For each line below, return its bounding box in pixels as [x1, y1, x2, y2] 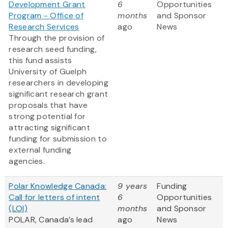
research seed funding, [9, 44, 97, 55]
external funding [9, 145, 72, 156]
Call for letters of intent [9, 192, 100, 203]
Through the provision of [9, 33, 105, 44]
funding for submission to [9, 133, 107, 145]
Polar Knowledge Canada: [9, 181, 107, 192]
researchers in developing [9, 77, 108, 89]
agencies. [9, 156, 47, 167]
